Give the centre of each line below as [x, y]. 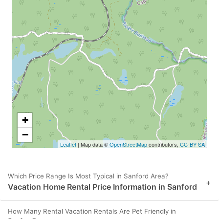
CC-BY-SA [192, 144]
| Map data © [93, 144]
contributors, [164, 144]
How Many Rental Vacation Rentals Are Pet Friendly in [92, 211]
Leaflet [68, 144]
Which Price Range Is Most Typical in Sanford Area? [88, 176]
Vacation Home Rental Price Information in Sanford [102, 187]
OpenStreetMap [128, 144]
